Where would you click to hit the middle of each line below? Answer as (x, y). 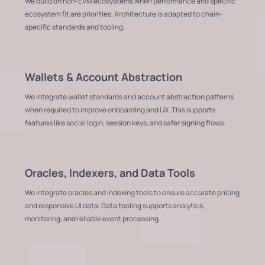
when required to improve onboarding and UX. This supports (120, 109)
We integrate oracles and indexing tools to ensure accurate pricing (132, 192)
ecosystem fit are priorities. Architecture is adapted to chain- (124, 14)
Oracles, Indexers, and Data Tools (110, 172)
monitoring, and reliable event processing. (93, 218)
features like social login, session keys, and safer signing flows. (125, 122)
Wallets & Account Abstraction (104, 77)
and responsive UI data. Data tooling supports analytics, (115, 205)
